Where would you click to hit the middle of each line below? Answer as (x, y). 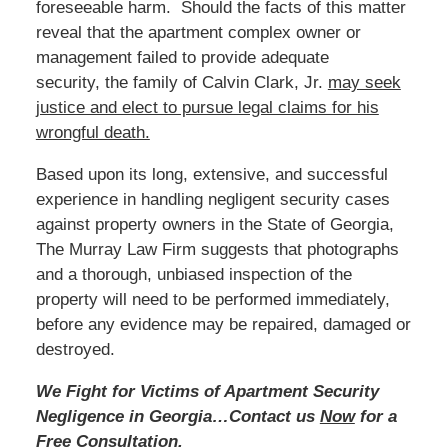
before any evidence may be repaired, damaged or (223, 324)
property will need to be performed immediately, (212, 299)
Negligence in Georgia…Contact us (177, 416)
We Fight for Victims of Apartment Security (207, 391)
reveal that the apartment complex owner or (198, 32)
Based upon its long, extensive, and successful (211, 174)
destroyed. (75, 349)
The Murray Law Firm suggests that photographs (217, 249)
